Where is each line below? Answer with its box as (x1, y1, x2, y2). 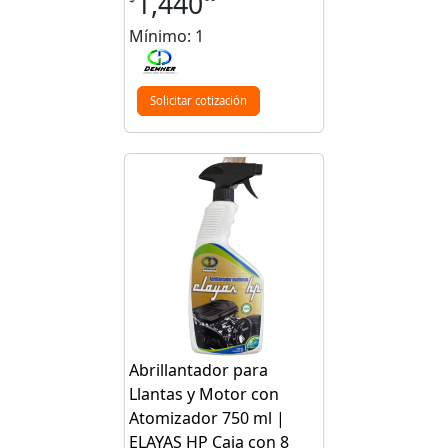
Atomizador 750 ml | (129, 407, 285, 430)
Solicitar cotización (149, 93, 247, 109)
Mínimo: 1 (129, 24, 204, 47)
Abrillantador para (129, 359, 268, 382)
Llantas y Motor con (129, 383, 279, 406)
